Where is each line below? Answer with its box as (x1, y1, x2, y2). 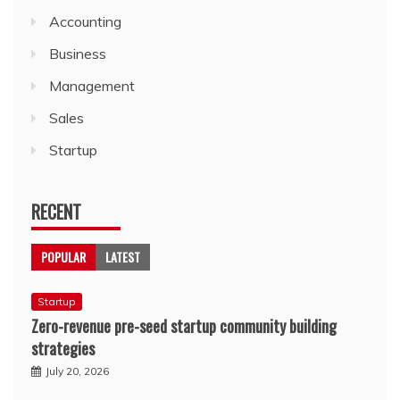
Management (49, 77, 135, 95)
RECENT (31, 198, 81, 225)
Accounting (49, 12, 121, 30)
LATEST (105, 247, 140, 266)
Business (49, 45, 106, 62)
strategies (31, 337, 95, 360)
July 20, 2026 (46, 364, 109, 378)
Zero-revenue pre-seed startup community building (31, 314, 337, 337)
